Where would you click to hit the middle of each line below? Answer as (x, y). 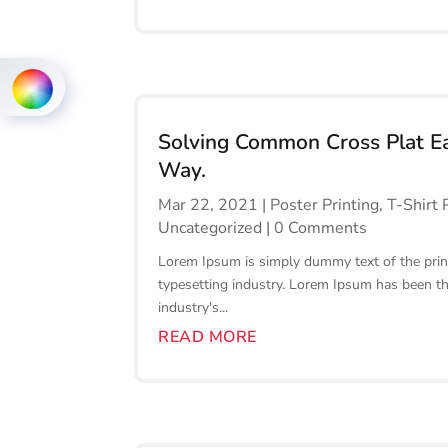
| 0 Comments (315, 228)
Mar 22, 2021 (208, 205)
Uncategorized (210, 228)
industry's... (193, 308)
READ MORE (207, 337)
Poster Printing (325, 205)
